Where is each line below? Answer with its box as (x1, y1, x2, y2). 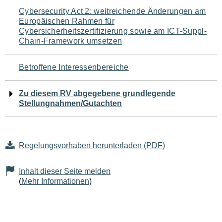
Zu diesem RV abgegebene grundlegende (19, 89, 175, 98)
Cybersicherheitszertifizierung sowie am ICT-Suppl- (19, 27, 207, 35)
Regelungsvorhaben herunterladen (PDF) (19, 141, 165, 150)
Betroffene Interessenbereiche (19, 63, 129, 71)
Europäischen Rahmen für (19, 17, 114, 25)
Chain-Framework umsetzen (19, 37, 122, 45)
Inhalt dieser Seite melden (19, 167, 111, 175)
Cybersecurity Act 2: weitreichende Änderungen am (19, 7, 206, 15)
